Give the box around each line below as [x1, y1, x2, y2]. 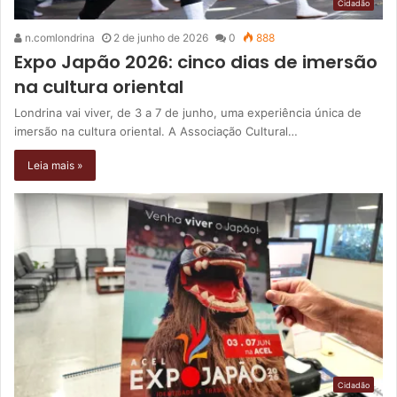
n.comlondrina [22, 31, 95, 45]
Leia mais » [27, 159, 82, 173]
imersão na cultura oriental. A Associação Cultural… [14, 124, 298, 139]
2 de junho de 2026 [113, 31, 208, 45]
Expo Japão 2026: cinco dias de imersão [14, 50, 378, 75]
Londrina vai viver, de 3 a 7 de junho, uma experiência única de [14, 105, 362, 121]
